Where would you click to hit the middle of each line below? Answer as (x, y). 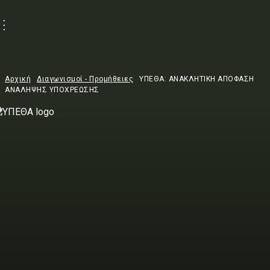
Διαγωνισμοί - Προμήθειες (85, 79)
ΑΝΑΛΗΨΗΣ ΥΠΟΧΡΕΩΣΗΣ (52, 90)
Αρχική (18, 79)
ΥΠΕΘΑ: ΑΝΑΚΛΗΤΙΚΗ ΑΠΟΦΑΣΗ (197, 79)
